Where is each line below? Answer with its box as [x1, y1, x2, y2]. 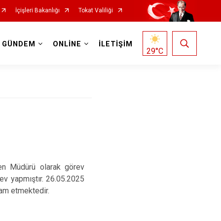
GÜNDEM [1, 40, 36, 48]
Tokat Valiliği [78, 7, 113, 14]
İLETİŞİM [98, 40, 133, 48]
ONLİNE [52, 40, 81, 48]
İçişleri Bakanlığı [15, 7, 60, 14]
